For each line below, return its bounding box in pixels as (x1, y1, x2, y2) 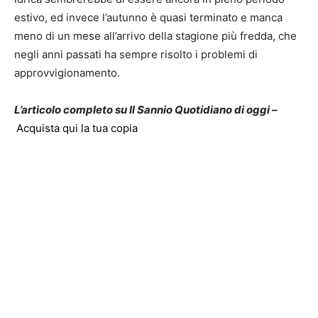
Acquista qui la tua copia (16, 121, 138, 136)
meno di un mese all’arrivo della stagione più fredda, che (14, 29, 297, 43)
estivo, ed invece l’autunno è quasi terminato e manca (14, 11, 283, 25)
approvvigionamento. (14, 66, 120, 80)
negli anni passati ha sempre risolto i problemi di (14, 48, 258, 62)
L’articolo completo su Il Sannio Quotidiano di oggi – (14, 103, 278, 117)
